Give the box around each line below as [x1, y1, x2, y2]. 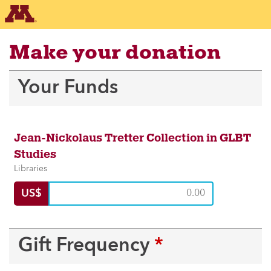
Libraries [14, 165, 47, 173]
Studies [14, 148, 56, 161]
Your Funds [18, 79, 118, 98]
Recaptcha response [8, 72, 98, 82]
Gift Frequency [18, 237, 154, 256]
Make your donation [9, 41, 221, 65]
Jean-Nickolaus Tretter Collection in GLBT [14, 131, 251, 145]
